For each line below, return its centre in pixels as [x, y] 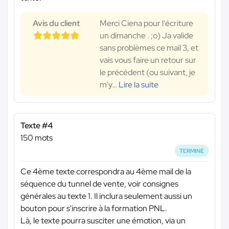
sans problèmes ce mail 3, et [149, 48]
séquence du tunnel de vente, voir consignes [99, 184]
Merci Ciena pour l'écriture [146, 23]
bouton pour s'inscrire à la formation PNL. [94, 209]
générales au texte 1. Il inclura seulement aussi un [106, 196]
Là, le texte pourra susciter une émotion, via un [103, 221]
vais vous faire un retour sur [148, 60]
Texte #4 [37, 125]
